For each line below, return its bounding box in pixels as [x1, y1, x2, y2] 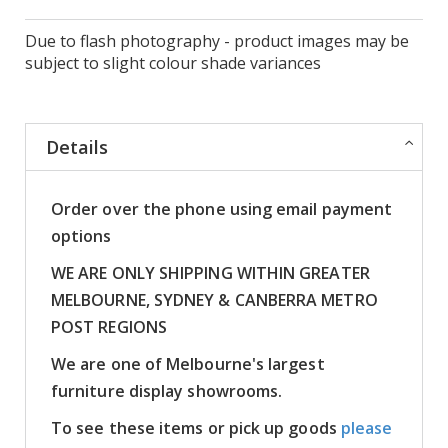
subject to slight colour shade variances [25, 51, 321, 74]
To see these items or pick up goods [51, 416, 341, 439]
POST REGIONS [51, 315, 167, 338]
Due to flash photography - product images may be [25, 29, 409, 52]
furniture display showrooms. [51, 379, 283, 402]
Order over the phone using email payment [51, 197, 393, 220]
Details [46, 134, 108, 159]
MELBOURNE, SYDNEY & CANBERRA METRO [51, 288, 378, 311]
